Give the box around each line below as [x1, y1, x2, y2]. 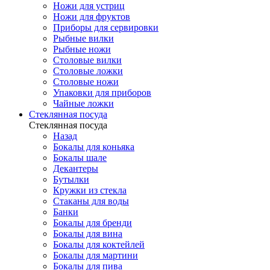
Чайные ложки [53, 98, 114, 108]
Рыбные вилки [53, 33, 114, 43]
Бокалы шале [53, 152, 107, 163]
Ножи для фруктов [53, 11, 130, 22]
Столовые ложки [53, 65, 123, 76]
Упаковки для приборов [53, 87, 151, 98]
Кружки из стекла [53, 184, 127, 195]
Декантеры [53, 163, 98, 174]
